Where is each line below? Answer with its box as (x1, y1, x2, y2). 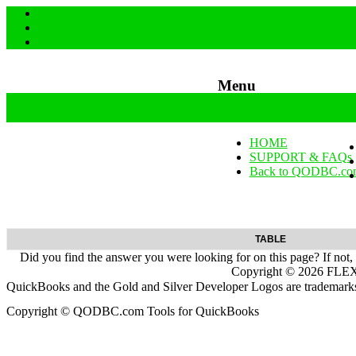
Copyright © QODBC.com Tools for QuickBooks (6, 304, 259, 318)
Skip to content (217, 109, 293, 123)
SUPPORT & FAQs (249, 150, 352, 164)
